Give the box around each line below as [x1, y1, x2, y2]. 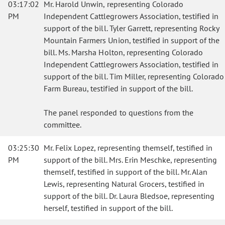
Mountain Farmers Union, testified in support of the [44, 35, 220, 45]
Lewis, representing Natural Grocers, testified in [44, 179, 204, 189]
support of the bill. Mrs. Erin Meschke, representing [44, 155, 217, 165]
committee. [44, 120, 82, 130]
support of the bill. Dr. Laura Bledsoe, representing [44, 191, 214, 201]
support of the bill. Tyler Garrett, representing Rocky [44, 23, 219, 33]
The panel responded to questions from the [44, 107, 194, 118]
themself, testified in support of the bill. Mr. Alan [44, 167, 207, 177]
